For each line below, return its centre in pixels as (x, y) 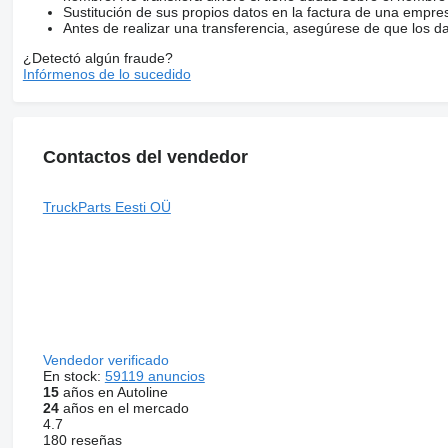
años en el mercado (123, 407)
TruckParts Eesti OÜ (106, 206)
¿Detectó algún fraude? (97, 57)
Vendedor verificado (107, 359)
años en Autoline (113, 391)
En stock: (73, 375)
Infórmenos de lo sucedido (106, 73)
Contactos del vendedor (145, 156)
